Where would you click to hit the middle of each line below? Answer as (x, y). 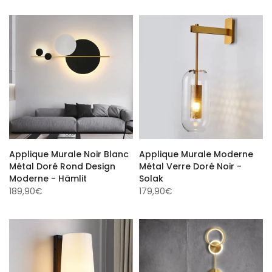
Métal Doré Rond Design (62, 165)
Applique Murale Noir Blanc (69, 152)
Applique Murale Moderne (196, 152)
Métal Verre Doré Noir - (190, 165)
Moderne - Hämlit (48, 177)
